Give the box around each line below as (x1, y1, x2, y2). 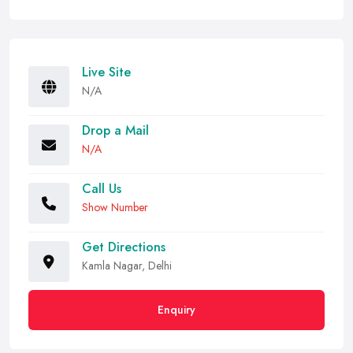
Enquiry (158, 302, 195, 318)
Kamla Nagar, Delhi (82, 258, 172, 273)
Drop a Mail (82, 121, 149, 139)
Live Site (82, 63, 131, 81)
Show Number (82, 199, 148, 215)
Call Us (82, 180, 121, 198)
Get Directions (82, 238, 165, 256)
